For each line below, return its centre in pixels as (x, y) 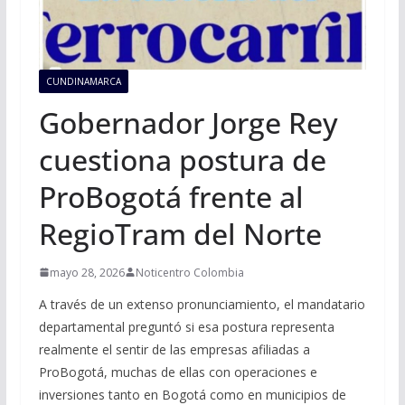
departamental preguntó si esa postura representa (186, 326)
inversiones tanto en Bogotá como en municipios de (192, 394)
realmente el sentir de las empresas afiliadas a (174, 349)
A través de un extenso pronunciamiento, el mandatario (202, 304)
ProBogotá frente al (171, 196)
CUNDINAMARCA (83, 81)
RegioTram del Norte (180, 233)
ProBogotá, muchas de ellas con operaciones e (178, 372)
